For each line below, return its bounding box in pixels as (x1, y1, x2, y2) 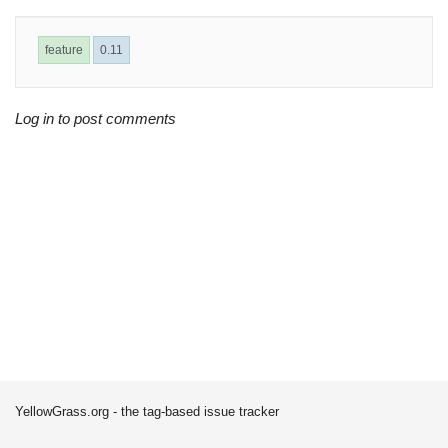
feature (45, 43, 83, 57)
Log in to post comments (15, 110, 176, 127)
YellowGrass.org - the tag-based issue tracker (15, 404, 279, 419)
